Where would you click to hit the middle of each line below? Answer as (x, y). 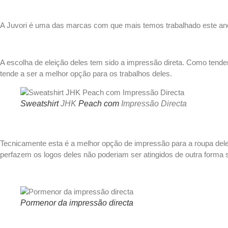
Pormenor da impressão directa (77, 203)
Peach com (99, 103)
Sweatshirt (40, 103)
